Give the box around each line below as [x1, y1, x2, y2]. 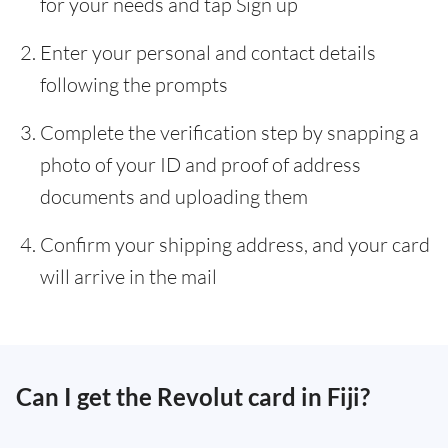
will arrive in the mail [40, 264, 217, 289]
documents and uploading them [40, 184, 308, 209]
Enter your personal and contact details [40, 40, 376, 65]
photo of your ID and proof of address [40, 152, 361, 177]
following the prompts [40, 72, 228, 97]
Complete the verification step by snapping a [40, 120, 419, 145]
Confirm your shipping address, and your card [40, 232, 430, 257]
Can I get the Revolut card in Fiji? [16, 382, 370, 411]
